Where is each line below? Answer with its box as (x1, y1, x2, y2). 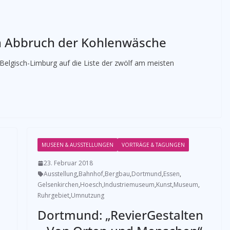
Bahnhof (78, 169, 103, 178)
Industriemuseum (103, 180, 155, 189)
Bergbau (104, 169, 130, 178)
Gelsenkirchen (37, 180, 79, 189)
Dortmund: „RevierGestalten (37, 206, 203, 223)
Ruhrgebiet (37, 191, 69, 200)
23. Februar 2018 (43, 159, 93, 167)
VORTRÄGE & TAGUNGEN (121, 141, 185, 148)
